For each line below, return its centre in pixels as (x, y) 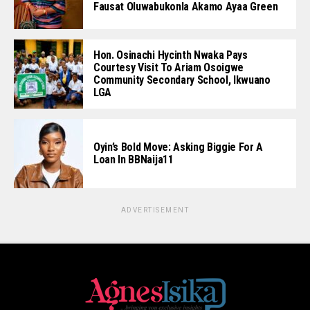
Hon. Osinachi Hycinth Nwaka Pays (171, 55)
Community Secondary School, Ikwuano (182, 80)
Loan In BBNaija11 (134, 159)
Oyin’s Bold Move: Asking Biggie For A (179, 147)
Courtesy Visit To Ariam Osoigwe (169, 67)
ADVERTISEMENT (155, 210)
